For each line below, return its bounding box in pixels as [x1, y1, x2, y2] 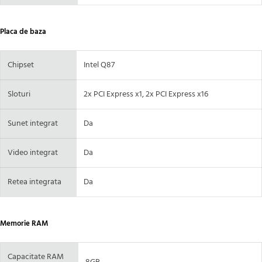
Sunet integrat [8, 117, 58, 131]
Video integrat [8, 146, 58, 160]
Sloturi [8, 88, 30, 102]
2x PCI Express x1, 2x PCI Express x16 [84, 88, 208, 102]
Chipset [8, 58, 34, 73]
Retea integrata [8, 175, 61, 189]
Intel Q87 [84, 58, 115, 73]
